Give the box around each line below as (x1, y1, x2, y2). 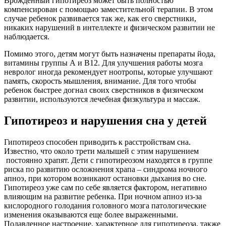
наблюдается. (4, 32, 49, 41)
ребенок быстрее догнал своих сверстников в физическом (4, 86, 203, 95)
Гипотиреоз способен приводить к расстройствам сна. (4, 137, 191, 146)
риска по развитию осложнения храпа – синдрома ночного (4, 164, 207, 174)
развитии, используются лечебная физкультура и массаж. (4, 95, 200, 104)
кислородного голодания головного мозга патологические (4, 201, 206, 210)
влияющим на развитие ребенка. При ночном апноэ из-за (4, 192, 202, 201)
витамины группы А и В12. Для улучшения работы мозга (4, 59, 203, 68)
